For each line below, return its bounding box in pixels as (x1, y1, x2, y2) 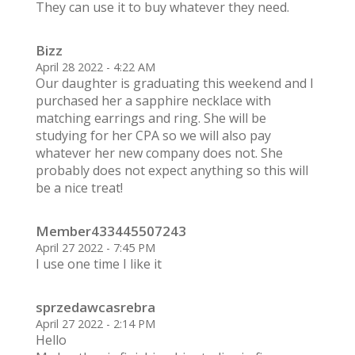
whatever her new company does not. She (35, 144, 283, 162)
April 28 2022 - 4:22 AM (35, 59, 155, 75)
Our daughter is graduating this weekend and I (35, 74, 314, 93)
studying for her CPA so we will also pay (35, 127, 271, 145)
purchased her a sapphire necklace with (35, 92, 271, 110)
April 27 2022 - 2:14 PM (35, 316, 155, 332)
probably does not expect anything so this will (35, 162, 308, 180)
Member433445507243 (35, 222, 186, 241)
